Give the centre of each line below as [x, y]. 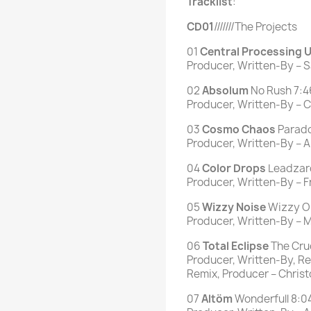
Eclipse [250, 246]
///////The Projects [255, 27]
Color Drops [234, 169]
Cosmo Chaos [239, 130]
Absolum [226, 91]
